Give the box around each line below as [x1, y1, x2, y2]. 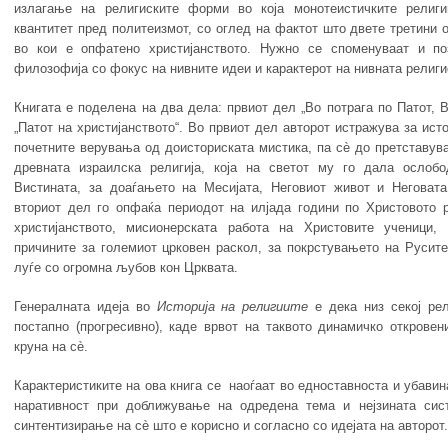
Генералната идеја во [13, 299, 157, 315]
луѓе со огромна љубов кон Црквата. [13, 260, 238, 276]
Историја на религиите [156, 299, 309, 315]
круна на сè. [13, 339, 88, 355]
